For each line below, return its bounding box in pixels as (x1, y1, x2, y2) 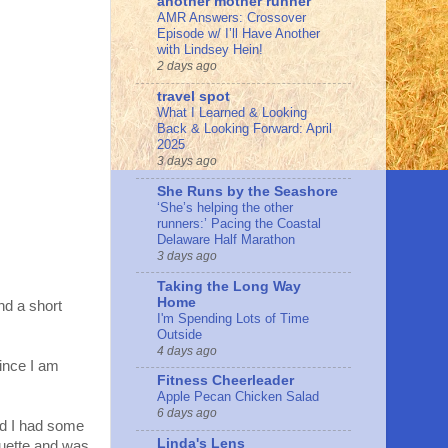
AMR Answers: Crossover (157, 10, 306, 26)
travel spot (157, 89, 230, 105)
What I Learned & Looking (157, 105, 307, 121)
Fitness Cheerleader (157, 373, 294, 389)
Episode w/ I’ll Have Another (157, 26, 320, 42)
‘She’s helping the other (157, 199, 293, 215)
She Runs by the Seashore (157, 183, 338, 199)
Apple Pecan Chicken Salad (157, 389, 319, 405)
